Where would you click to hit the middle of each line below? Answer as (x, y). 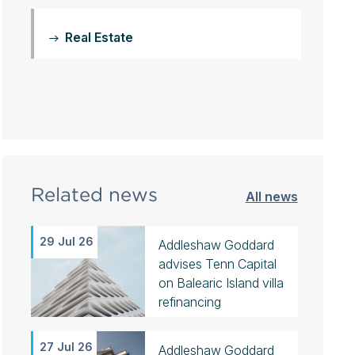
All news (271, 197)
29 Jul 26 (66, 241)
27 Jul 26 (66, 347)
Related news (94, 195)
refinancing (189, 302)
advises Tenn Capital (217, 264)
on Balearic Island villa (221, 283)
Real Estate (99, 37)
